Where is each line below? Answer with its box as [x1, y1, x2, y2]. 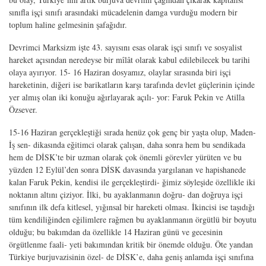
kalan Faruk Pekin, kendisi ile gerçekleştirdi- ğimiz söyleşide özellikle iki [9, 176, 255, 188]
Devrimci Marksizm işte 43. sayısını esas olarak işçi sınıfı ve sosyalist [9, 41, 242, 53]
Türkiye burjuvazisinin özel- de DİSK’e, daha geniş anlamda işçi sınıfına [9, 251, 254, 262]
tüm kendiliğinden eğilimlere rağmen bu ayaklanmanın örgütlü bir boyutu [9, 213, 256, 225]
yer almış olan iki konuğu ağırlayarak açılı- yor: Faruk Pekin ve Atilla [9, 91, 245, 103]
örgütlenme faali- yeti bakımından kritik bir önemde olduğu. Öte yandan [9, 238, 253, 250]
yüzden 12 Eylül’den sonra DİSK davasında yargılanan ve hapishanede [9, 163, 246, 175]
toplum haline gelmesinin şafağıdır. [9, 18, 127, 30]
